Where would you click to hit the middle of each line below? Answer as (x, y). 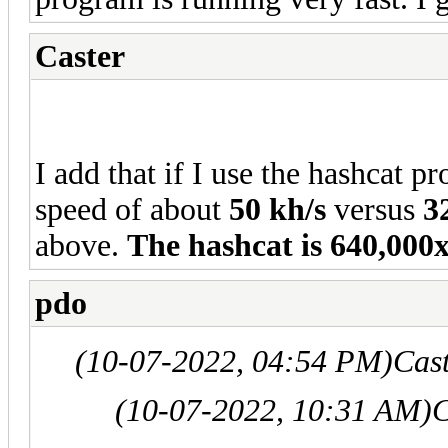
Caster (80, 56)
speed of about (132, 209)
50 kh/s (277, 209)
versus (374, 209)
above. (81, 245)
